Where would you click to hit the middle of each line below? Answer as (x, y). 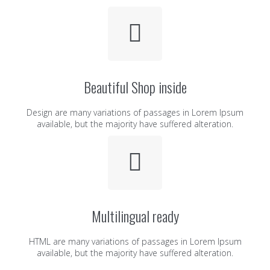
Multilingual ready (135, 215)
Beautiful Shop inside (135, 86)
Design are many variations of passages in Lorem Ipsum (135, 112)
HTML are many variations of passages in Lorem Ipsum (135, 241)
